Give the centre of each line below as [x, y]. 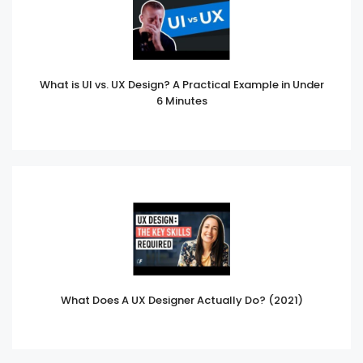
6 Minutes [181, 101]
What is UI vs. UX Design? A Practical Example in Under [181, 85]
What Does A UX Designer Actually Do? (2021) [181, 300]
